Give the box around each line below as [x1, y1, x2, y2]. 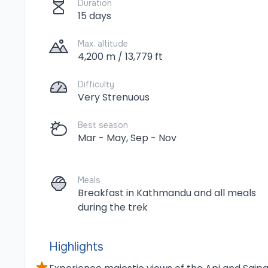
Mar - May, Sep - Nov [78, 131, 176, 145]
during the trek [78, 200, 148, 214]
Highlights [49, 239, 103, 254]
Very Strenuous [78, 90, 150, 104]
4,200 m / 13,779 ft [78, 50, 163, 63]
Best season [78, 120, 128, 130]
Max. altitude [78, 38, 128, 49]
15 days [78, 9, 111, 23]
